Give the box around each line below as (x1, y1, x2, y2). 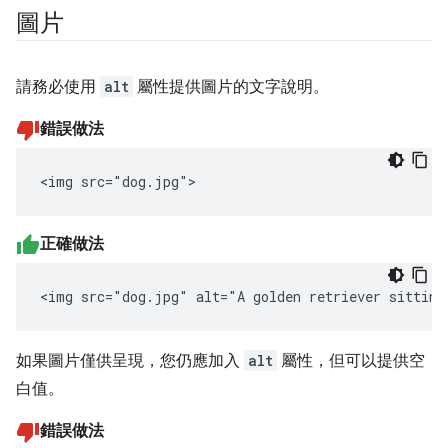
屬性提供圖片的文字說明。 (133, 77, 329, 98)
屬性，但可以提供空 (277, 351, 425, 372)
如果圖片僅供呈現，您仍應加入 (16, 351, 244, 372)
